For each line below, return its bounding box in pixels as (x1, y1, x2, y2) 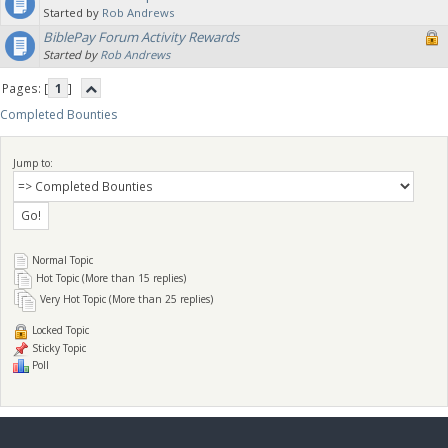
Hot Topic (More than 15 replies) (32, 270, 186, 285)
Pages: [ (2, 79, 49, 97)
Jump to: (12, 155, 53, 170)
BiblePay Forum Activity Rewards (43, 27, 239, 46)
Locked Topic (28, 323, 89, 338)
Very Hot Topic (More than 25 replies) (36, 292, 213, 307)
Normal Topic (28, 252, 93, 267)
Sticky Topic (28, 340, 86, 355)
